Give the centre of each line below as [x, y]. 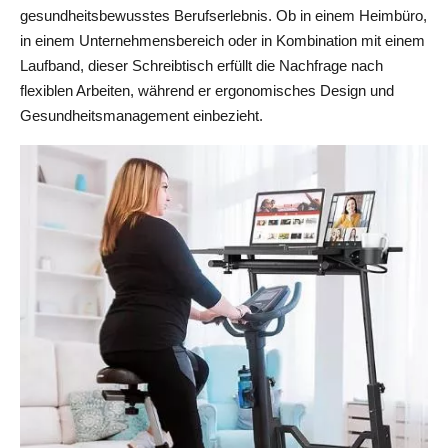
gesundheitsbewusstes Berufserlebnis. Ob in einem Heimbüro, [223, 15]
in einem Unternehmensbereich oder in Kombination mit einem [222, 40]
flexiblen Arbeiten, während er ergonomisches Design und [207, 90]
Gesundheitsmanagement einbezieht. [141, 115]
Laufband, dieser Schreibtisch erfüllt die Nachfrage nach [201, 65]
